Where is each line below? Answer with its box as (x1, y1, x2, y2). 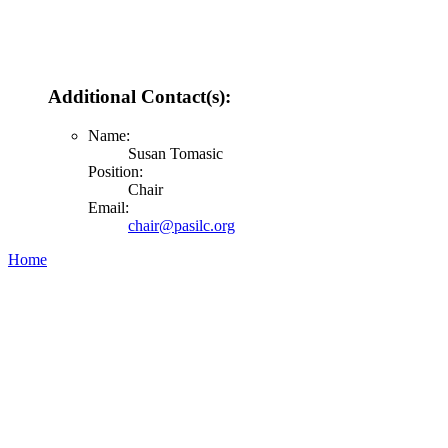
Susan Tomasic (128, 144, 223, 162)
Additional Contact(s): (48, 86, 231, 108)
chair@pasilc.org (128, 216, 235, 234)
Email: (88, 198, 129, 216)
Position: (88, 162, 143, 180)
